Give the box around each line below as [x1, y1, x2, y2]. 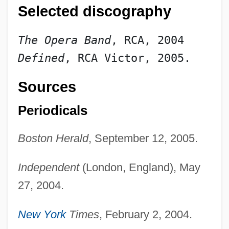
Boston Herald [17, 132, 88, 145]
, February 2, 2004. [99, 208, 192, 221]
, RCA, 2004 [110, 33, 184, 47]
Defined [17, 51, 64, 64]
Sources [17, 78, 76, 95]
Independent [17, 161, 79, 174]
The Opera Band [17, 33, 111, 47]
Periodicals [17, 103, 87, 118]
